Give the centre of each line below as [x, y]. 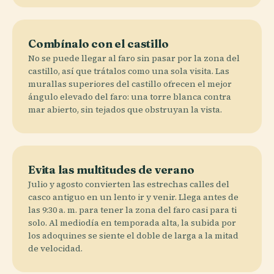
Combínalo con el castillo [98, 43]
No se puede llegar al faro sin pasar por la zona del [134, 58]
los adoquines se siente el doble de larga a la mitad [133, 235]
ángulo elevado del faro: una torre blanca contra [130, 96]
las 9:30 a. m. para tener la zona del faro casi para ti [132, 209]
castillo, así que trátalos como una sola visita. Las [129, 71]
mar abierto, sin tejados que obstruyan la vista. [125, 109]
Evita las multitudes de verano [111, 169]
